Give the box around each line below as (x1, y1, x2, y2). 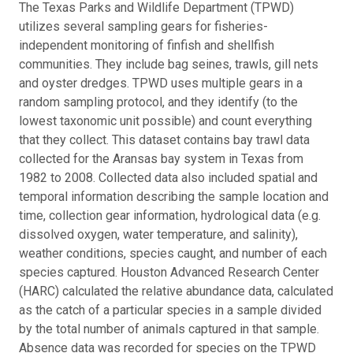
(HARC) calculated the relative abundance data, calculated (19, 283, 333, 299)
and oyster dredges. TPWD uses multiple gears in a (19, 75, 303, 91)
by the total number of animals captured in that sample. (19, 321, 319, 336)
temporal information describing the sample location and (19, 188, 329, 204)
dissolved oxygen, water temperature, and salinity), (19, 226, 298, 242)
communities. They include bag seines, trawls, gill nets (19, 56, 318, 72)
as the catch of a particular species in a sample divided (19, 302, 321, 318)
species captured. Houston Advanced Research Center (19, 264, 319, 280)
